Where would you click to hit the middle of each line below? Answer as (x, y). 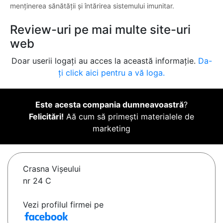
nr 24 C (37, 181)
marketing (111, 129)
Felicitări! (46, 117)
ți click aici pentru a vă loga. (111, 73)
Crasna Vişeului (52, 169)
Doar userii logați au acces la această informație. (105, 61)
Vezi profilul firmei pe (63, 205)
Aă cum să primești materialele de (129, 117)
